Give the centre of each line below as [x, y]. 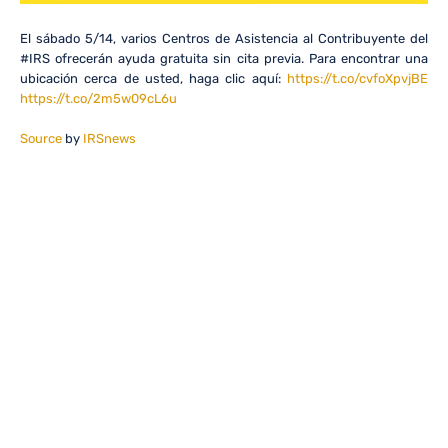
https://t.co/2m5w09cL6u [98, 99]
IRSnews [109, 138]
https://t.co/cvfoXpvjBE [357, 79]
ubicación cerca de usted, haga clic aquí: [153, 79]
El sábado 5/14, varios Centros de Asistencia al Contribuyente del [224, 39]
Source [41, 138]
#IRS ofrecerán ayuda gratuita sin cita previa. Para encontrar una [224, 59]
